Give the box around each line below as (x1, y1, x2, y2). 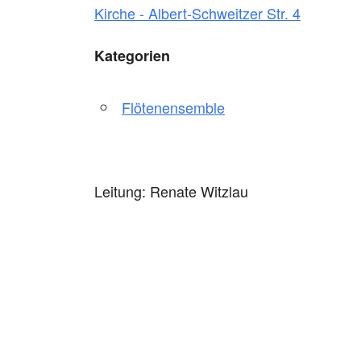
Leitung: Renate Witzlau (94, 180, 248, 201)
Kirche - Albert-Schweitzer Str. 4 (94, 2, 301, 23)
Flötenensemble (122, 96, 225, 118)
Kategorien (94, 44, 170, 66)
